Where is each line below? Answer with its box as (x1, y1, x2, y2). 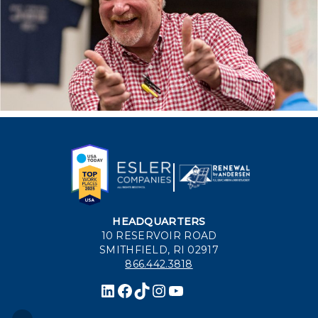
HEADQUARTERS (112, 215, 206, 229)
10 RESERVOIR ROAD (101, 229, 217, 243)
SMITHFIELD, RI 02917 (99, 243, 219, 257)
